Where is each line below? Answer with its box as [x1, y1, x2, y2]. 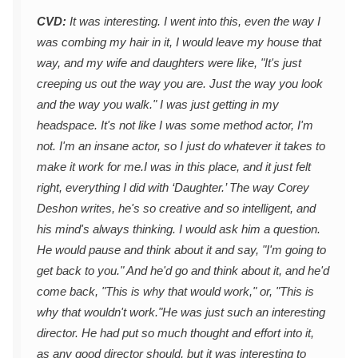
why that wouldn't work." [37, 305, 162, 320]
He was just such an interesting [162, 305, 325, 320]
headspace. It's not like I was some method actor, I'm [37, 118, 313, 133]
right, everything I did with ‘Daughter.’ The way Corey [37, 181, 309, 195]
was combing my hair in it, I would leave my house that [37, 35, 321, 50]
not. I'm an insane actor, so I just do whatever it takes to [37, 139, 325, 153]
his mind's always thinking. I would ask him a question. [37, 222, 320, 237]
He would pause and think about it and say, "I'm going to [37, 243, 326, 257]
